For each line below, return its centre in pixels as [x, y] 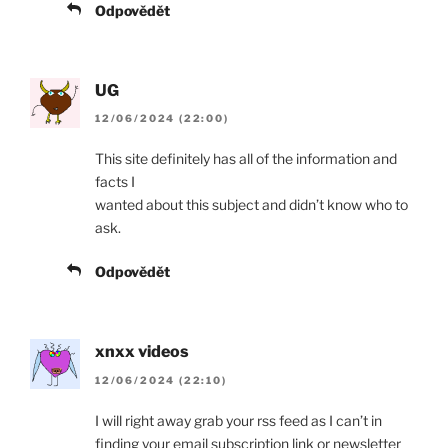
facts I [115, 182]
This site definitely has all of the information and [246, 159]
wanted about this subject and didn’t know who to [251, 205]
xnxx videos [142, 352]
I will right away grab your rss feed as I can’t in [238, 420]
